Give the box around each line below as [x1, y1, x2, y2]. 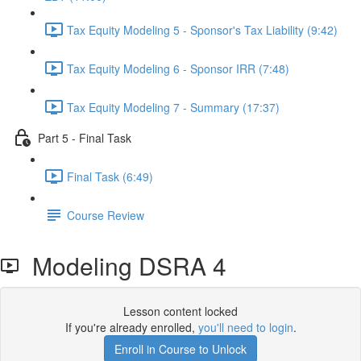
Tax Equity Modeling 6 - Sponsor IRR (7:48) [67, 60, 289, 77]
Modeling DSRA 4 [19, 248, 226, 283]
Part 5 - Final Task [38, 129, 131, 146]
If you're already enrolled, [64, 319, 198, 335]
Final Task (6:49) [67, 168, 153, 185]
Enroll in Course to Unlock [114, 341, 247, 357]
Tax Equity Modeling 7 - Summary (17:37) [67, 98, 280, 115]
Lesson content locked [123, 303, 238, 319]
